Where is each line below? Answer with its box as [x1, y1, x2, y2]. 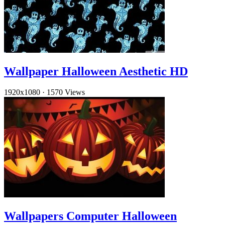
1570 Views [47, 88, 85, 97]
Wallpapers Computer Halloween [4, 209, 177, 223]
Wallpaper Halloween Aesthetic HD [4, 64, 188, 78]
